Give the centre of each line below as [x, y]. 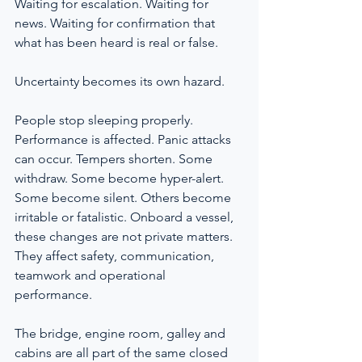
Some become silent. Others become [124, 198]
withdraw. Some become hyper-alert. [121, 178]
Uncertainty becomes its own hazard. [120, 81]
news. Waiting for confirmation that [116, 23]
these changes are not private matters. [125, 236]
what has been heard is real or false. [116, 42]
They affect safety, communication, [116, 256]
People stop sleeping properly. [105, 120]
